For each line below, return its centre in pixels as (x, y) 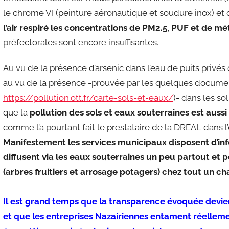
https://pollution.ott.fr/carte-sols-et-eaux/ (88, 98)
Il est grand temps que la (55, 202)
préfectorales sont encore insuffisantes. (81, 42)
